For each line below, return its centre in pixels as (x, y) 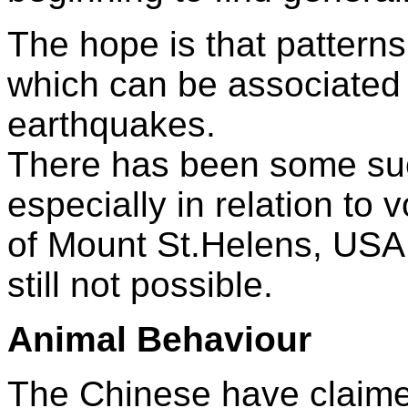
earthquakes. (112, 124)
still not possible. (140, 284)
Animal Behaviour (159, 339)
